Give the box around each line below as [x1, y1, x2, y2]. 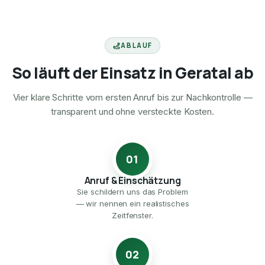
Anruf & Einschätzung [84, 174, 181, 188]
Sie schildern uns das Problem [77, 187, 188, 197]
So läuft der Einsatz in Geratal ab [11, 62, 254, 84]
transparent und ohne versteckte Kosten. [50, 106, 215, 118]
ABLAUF [121, 41, 153, 50]
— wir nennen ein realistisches [76, 199, 189, 209]
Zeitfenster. [112, 211, 153, 221]
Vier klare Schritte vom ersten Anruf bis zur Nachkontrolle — [12, 92, 253, 104]
